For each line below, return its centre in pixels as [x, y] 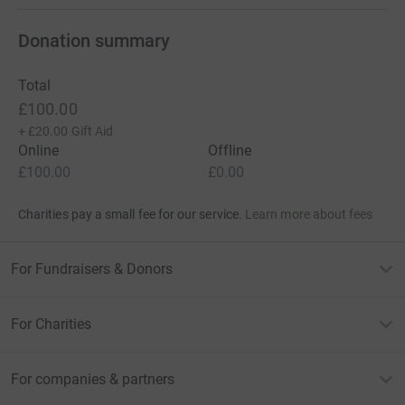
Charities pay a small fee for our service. [130, 214]
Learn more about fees [309, 214]
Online [39, 150]
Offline [230, 150]
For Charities [51, 324]
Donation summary [94, 40]
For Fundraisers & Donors [92, 268]
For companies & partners [93, 379]
